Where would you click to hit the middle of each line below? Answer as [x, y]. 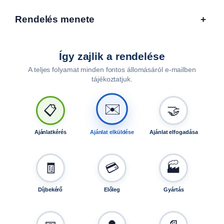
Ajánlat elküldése [112, 132]
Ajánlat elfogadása [174, 132]
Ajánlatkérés [50, 132]
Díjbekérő [50, 189]
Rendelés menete [55, 19]
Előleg [112, 189]
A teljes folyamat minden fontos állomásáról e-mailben [112, 69]
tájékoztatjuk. [112, 79]
